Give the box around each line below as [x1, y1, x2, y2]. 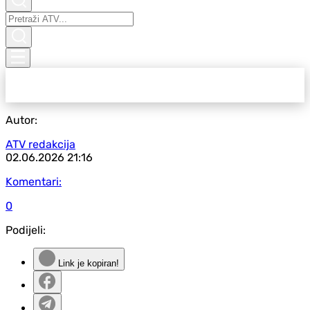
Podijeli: [6, 224, 46, 237]
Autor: [6, 113, 37, 127]
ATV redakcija [6, 138, 75, 151]
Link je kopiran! [55, 258, 119, 268]
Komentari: [6, 175, 62, 188]
